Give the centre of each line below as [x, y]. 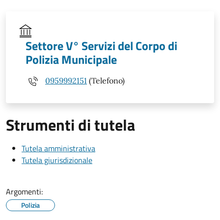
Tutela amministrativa [58, 148]
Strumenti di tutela [70, 124]
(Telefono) [106, 81]
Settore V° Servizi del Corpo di [101, 45]
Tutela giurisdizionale [57, 160]
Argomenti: [24, 191]
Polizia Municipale [71, 59]
